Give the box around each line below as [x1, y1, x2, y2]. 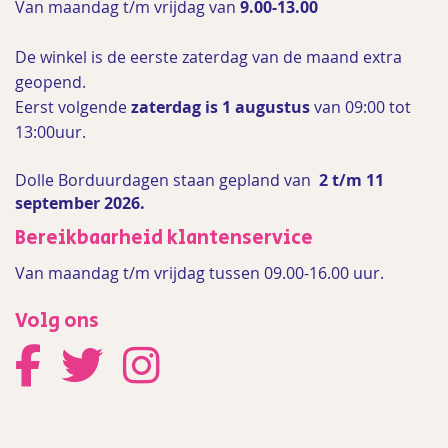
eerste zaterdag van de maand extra [130, 46, 402, 68]
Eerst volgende [15, 96, 131, 118]
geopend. [15, 71, 86, 93]
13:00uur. [15, 121, 90, 143]
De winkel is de [15, 46, 130, 68]
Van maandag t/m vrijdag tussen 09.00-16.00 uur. [15, 262, 384, 284]
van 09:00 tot [310, 96, 411, 118]
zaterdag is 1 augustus [131, 96, 310, 118]
